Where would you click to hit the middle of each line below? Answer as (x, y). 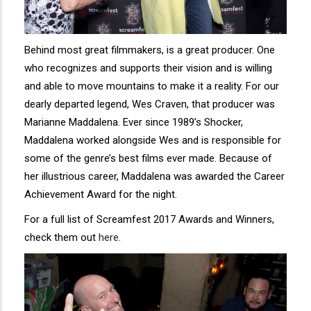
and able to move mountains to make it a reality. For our (152, 86)
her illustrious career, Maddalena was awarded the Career (154, 177)
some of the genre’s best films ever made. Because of (148, 159)
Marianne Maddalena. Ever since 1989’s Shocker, (134, 123)
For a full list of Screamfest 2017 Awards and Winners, (149, 220)
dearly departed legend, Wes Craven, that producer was (150, 104)
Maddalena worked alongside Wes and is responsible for (153, 141)
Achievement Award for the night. (101, 195)
